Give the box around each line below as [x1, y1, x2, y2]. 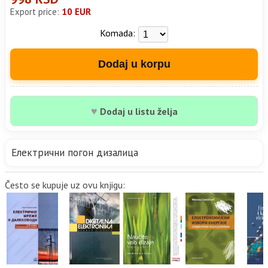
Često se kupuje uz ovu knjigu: [5, 179, 125, 191]
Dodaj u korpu [98, 58, 170, 71]
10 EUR [62, 6, 91, 18]
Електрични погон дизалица [11, 146, 138, 160]
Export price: [10, 6, 62, 18]
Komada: [100, 26, 135, 39]
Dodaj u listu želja [97, 105, 178, 118]
